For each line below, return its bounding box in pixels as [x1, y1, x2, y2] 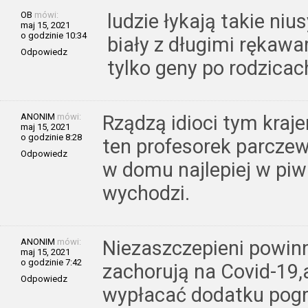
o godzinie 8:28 [21, 132, 82, 143]
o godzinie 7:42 [21, 257, 82, 268]
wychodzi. [102, 181, 190, 206]
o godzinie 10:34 [21, 30, 87, 41]
